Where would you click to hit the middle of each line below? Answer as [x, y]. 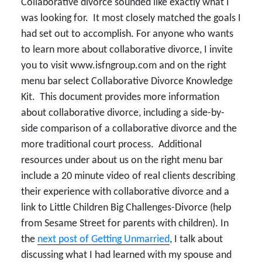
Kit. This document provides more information [120, 97]
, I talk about [196, 239]
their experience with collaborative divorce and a [125, 192]
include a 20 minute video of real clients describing [128, 176]
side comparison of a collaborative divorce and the [129, 129]
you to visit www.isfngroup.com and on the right [124, 65]
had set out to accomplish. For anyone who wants [127, 34]
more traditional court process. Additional [111, 144]
